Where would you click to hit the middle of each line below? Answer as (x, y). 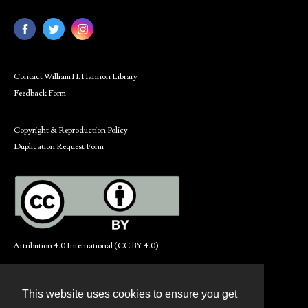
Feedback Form (40, 93)
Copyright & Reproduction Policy (71, 130)
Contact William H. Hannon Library (76, 77)
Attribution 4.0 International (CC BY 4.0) (86, 246)
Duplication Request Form (59, 147)
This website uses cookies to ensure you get (130, 294)
